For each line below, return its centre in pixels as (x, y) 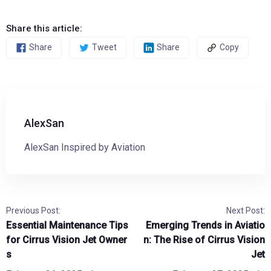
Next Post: (246, 210)
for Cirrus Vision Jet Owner (67, 240)
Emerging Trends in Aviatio (205, 225)
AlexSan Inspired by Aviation (85, 147)
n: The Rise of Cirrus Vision (204, 240)
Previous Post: (33, 210)
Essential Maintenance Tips (67, 225)
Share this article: (44, 28)
